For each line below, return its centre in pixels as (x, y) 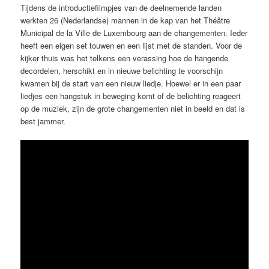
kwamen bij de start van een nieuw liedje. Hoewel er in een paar (131, 83)
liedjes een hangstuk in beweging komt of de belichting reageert (131, 95)
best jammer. (43, 121)
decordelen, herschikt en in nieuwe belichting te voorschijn (122, 70)
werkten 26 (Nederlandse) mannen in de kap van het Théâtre (125, 20)
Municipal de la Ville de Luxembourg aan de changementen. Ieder (134, 32)
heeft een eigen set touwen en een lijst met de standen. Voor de (131, 45)
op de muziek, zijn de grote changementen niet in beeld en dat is (133, 108)
